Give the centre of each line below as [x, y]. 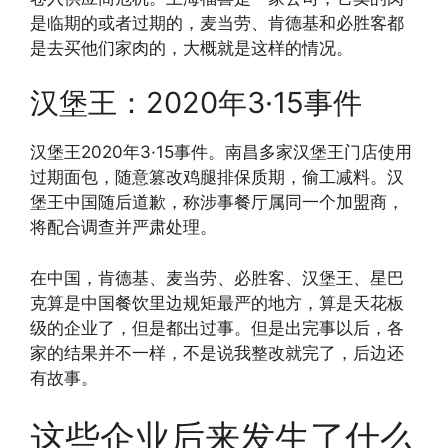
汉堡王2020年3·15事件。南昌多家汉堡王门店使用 [221, 152]
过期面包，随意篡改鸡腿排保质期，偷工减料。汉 [217, 177]
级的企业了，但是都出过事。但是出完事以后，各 [217, 327]
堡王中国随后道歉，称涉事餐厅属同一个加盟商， [217, 202]
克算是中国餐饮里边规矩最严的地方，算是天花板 [217, 302]
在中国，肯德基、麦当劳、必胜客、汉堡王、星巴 [217, 277]
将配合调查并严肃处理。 [123, 227]
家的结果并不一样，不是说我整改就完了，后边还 [217, 352]
